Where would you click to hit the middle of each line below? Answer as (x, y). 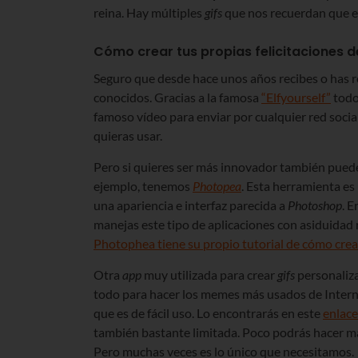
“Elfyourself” (296, 97)
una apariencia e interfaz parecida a (191, 205)
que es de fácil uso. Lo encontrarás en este (208, 312)
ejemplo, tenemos (143, 185)
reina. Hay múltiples (149, 12)
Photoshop (315, 205)
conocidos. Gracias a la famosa (177, 97)
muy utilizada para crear (209, 274)
